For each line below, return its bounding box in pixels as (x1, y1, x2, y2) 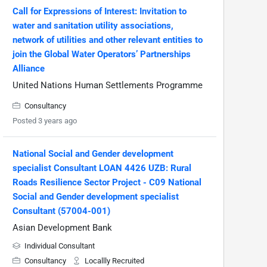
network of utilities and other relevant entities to (13, 35, 203, 46)
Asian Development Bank (13, 222, 112, 234)
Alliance (13, 63, 45, 74)
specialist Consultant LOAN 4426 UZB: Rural (13, 163, 191, 174)
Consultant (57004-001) (13, 206, 110, 217)
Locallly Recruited (83, 256, 144, 266)
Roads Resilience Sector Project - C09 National (13, 177, 201, 188)
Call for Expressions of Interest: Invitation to (13, 6, 187, 17)
